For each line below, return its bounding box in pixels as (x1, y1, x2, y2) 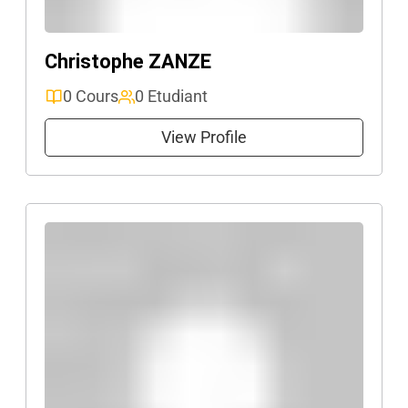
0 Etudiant (135, 87, 208, 106)
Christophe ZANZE (45, 50, 211, 73)
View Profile (161, 127, 247, 147)
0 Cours (63, 87, 118, 106)
